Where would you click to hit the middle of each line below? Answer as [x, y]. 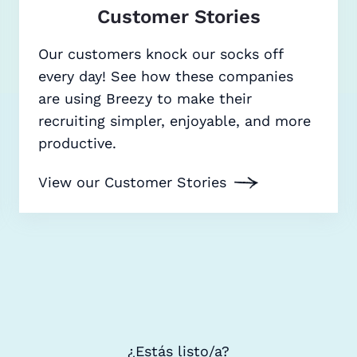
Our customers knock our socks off [161, 54]
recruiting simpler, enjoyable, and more [175, 121]
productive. [77, 143]
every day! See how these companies [166, 76]
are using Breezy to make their [145, 99]
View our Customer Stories [132, 182]
